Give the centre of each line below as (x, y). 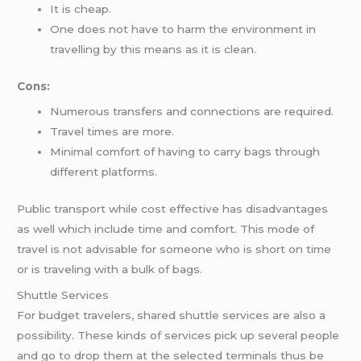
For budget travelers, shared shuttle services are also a (172, 315)
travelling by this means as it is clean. (154, 50)
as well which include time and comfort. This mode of (166, 228)
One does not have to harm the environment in (183, 29)
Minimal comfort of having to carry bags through (185, 152)
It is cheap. (81, 9)
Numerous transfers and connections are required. (192, 112)
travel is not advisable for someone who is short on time (174, 249)
